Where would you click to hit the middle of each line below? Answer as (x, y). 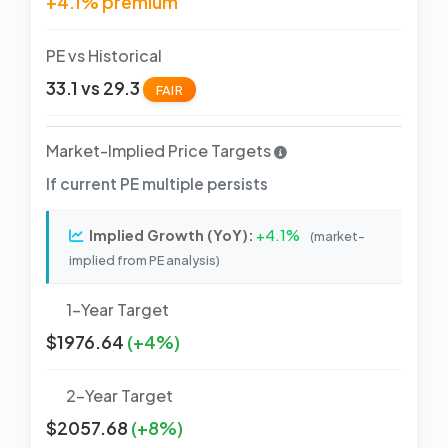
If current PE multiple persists (157, 183)
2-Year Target (119, 395)
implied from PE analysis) (144, 259)
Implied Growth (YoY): (171, 234)
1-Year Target (117, 309)
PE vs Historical (104, 55)
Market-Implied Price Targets (160, 150)
